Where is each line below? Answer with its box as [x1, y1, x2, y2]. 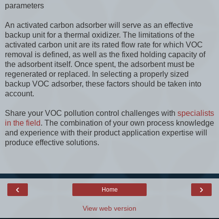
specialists [177, 109, 214, 118]
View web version [83, 204, 136, 213]
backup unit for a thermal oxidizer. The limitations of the [5, 31, 195, 40]
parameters [5, 1, 44, 10]
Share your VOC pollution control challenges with [5, 109, 177, 118]
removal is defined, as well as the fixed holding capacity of [5, 50, 205, 59]
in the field [5, 119, 41, 128]
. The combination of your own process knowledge [41, 119, 214, 128]
